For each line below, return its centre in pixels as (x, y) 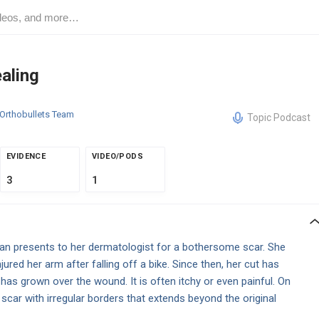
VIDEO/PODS (117, 156)
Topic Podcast (279, 117)
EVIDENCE (26, 156)
